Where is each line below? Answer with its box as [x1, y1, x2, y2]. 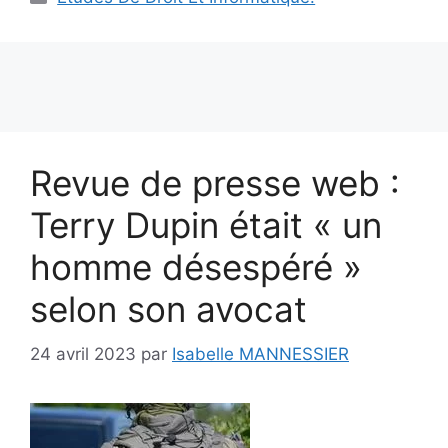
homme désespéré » [30, 246, 362, 289]
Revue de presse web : [30, 162, 400, 205]
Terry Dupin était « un [30, 204, 382, 247]
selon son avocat [30, 288, 307, 331]
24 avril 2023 [30, 343, 136, 364]
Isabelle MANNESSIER [172, 343, 349, 364]
